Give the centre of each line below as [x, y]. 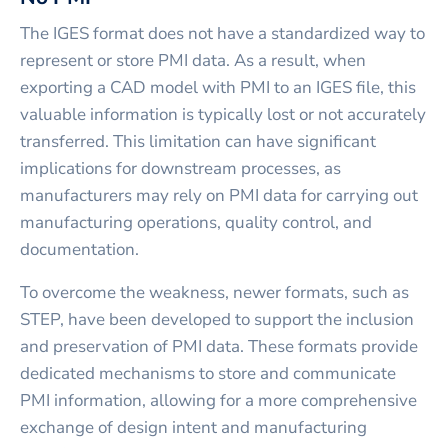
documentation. [79, 249]
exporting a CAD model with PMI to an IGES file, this [218, 87]
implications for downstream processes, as [180, 168]
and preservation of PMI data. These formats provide [219, 346]
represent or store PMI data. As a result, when [193, 60]
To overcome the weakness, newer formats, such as [214, 292]
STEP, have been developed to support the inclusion [217, 319]
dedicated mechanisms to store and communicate [208, 373]
